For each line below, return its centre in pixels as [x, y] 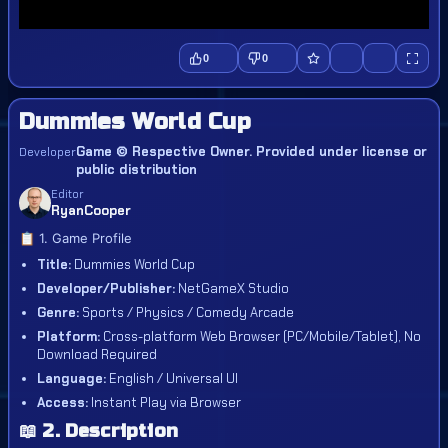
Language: [71, 378]
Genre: [58, 312]
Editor [67, 194]
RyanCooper [91, 210]
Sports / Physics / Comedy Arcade [186, 312]
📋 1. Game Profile [75, 238]
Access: [62, 402]
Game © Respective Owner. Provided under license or [251, 151]
